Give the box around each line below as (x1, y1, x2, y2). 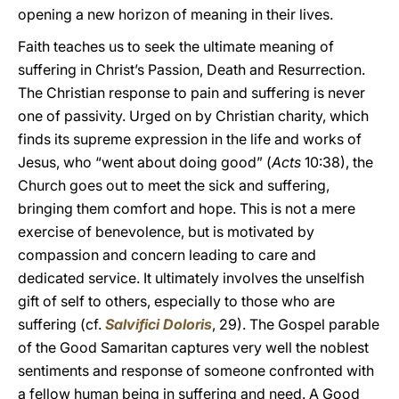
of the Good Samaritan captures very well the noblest (18, 338, 369, 356)
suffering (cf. (18, 315, 105, 333)
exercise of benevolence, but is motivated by (18, 223, 314, 240)
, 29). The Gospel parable (212, 315, 379, 333)
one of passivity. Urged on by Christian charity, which (18, 107, 369, 125)
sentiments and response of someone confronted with (18, 362, 374, 379)
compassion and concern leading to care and (18, 246, 316, 264)
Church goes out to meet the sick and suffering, (18, 176, 330, 194)
